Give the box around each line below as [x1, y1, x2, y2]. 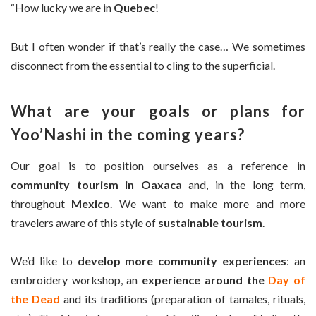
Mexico [71, 196, 111, 210]
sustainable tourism [158, 215, 262, 229]
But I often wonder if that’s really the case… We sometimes [11, 39, 305, 53]
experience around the [142, 273, 269, 287]
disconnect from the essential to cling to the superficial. [11, 58, 275, 72]
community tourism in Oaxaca [11, 177, 182, 191]
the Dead [11, 292, 60, 306]
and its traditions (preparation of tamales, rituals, [60, 292, 305, 306]
